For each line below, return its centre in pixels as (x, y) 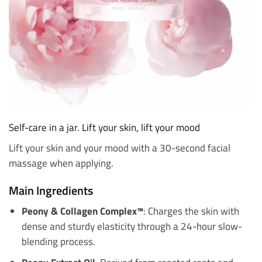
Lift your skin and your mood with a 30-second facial (120, 147)
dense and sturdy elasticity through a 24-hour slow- (132, 226)
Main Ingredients (51, 191)
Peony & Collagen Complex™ (82, 211)
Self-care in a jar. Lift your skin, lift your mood (104, 127)
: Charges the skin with (191, 211)
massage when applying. (61, 163)
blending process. (58, 242)
